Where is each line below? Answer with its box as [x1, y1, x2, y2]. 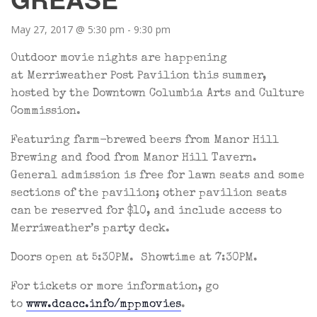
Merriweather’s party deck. [11, 224, 170, 235]
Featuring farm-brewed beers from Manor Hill [11, 135, 279, 146]
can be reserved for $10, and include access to [11, 206, 282, 217]
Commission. [11, 106, 81, 117]
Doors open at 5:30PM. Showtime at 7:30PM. [11, 253, 258, 264]
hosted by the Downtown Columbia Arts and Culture [11, 88, 304, 100]
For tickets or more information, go [11, 282, 219, 293]
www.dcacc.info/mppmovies [26, 299, 181, 311]
